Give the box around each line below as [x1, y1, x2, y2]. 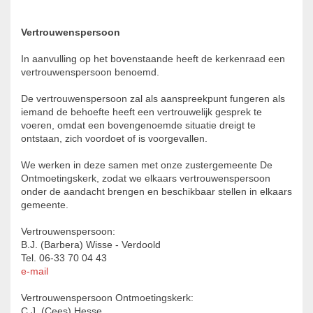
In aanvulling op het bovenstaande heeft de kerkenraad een [21, 54, 285, 64]
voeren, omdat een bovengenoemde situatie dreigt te [21, 120, 256, 131]
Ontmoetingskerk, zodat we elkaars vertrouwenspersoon [21, 173, 270, 184]
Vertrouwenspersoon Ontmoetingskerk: [21, 293, 194, 303]
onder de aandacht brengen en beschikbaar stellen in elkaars [21, 187, 292, 197]
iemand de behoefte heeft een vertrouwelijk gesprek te [21, 107, 262, 117]
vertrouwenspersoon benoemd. [21, 67, 159, 78]
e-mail [21, 266, 48, 277]
